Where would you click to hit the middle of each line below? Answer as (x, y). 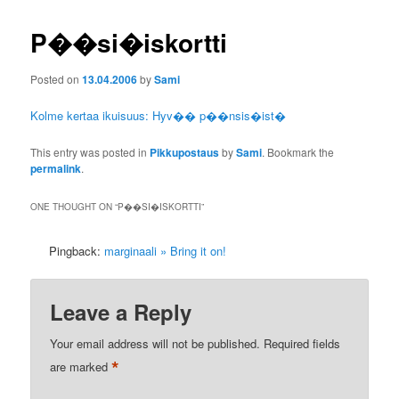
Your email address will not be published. (155, 343)
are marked (81, 366)
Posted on (57, 79)
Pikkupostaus (185, 152)
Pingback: (77, 250)
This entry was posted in (90, 151)
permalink (56, 168)
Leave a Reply (121, 311)
